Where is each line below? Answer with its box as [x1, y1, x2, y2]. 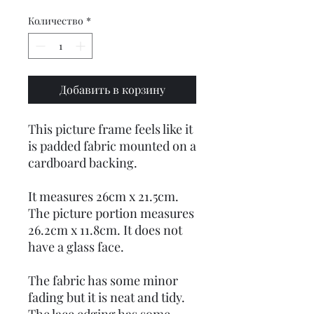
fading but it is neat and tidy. [28, 289, 185, 306]
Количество [28, 14, 83, 27]
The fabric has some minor [28, 272, 178, 289]
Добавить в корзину [59, 82, 165, 97]
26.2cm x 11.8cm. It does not [28, 221, 182, 238]
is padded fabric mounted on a [28, 137, 196, 154]
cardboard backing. [28, 154, 137, 171]
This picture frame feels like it [28, 121, 193, 137]
